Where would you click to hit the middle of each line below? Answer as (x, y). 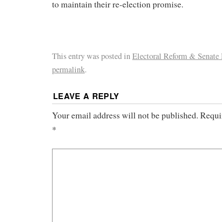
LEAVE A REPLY (86, 96)
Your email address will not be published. (125, 115)
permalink (68, 70)
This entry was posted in (92, 56)
